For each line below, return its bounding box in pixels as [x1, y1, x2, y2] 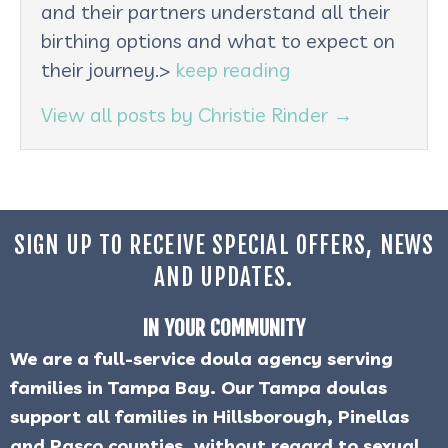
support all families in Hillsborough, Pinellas [10, 404, 409, 428]
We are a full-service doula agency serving [10, 346, 393, 370]
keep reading [176, 56, 291, 82]
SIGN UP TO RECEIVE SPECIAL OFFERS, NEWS [14, 230, 434, 260]
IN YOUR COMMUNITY [143, 314, 305, 341]
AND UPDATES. [154, 262, 294, 292]
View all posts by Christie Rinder [41, 101, 333, 127]
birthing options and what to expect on [41, 27, 395, 53]
